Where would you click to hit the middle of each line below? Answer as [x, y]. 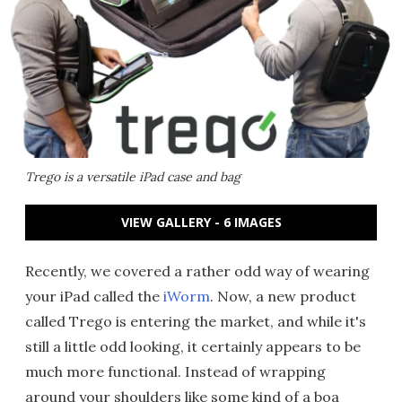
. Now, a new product [283, 296]
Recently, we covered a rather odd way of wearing [197, 271]
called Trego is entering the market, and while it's [196, 321]
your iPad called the [94, 296]
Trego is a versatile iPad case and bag [133, 177]
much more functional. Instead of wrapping [175, 371]
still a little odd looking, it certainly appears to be [193, 346]
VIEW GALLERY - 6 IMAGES [201, 222]
